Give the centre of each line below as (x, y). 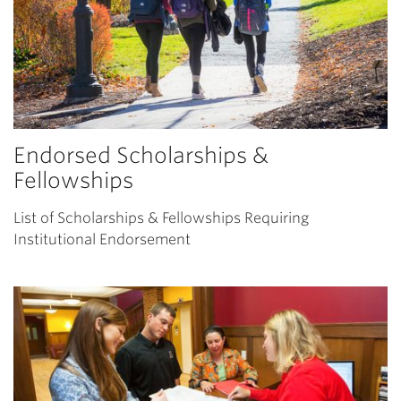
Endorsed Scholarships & (141, 155)
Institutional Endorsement (102, 239)
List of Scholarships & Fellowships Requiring (161, 218)
